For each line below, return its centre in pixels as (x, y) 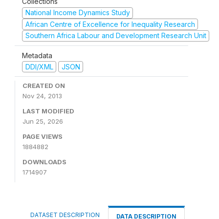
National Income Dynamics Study (77, 12)
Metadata (37, 55)
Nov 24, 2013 (42, 96)
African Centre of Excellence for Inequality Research (110, 24)
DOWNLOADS (44, 162)
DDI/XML (39, 66)
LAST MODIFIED (48, 111)
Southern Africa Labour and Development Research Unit (116, 35)
